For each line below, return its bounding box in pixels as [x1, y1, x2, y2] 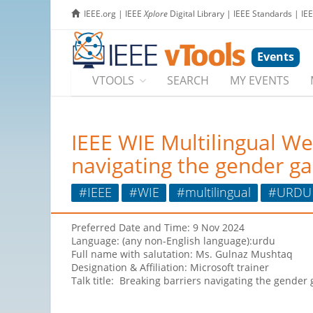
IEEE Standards [233, 8, 292, 20]
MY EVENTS [230, 73, 289, 89]
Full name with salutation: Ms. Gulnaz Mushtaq [71, 247, 296, 261]
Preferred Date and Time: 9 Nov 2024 [71, 221, 245, 235]
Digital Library [168, 8, 224, 20]
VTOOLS [92, 73, 134, 89]
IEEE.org [84, 8, 116, 20]
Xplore [144, 8, 168, 20]
